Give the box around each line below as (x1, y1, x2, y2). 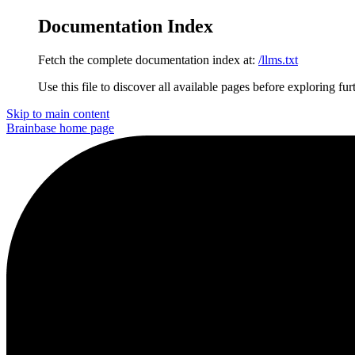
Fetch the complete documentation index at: (38, 52, 255, 67)
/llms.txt (258, 52, 298, 67)
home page (56, 120, 114, 135)
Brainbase (6, 120, 56, 135)
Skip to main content (6, 106, 109, 120)
